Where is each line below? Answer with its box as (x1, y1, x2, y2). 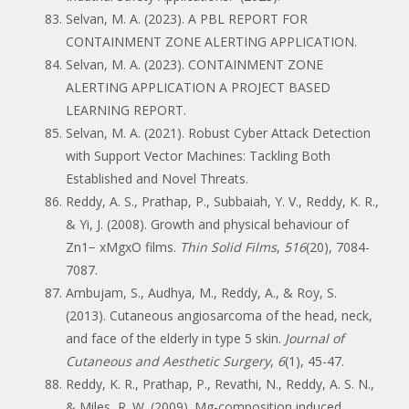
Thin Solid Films (180, 237, 277, 256)
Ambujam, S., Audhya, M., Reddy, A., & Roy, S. (66, 283, 337, 301)
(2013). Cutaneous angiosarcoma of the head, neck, (66, 306, 372, 324)
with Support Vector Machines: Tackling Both (66, 146, 330, 164)
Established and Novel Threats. (66, 169, 248, 187)
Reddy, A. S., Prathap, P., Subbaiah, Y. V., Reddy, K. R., (66, 192, 379, 210)
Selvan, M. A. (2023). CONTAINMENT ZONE (66, 55, 323, 73)
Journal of (285, 329, 344, 347)
